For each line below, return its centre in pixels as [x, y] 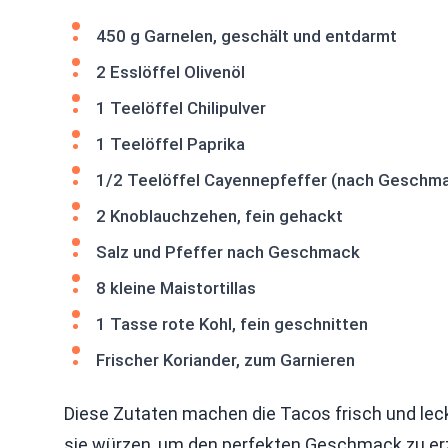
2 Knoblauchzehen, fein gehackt [219, 216]
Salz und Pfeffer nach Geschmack [228, 252]
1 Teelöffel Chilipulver [181, 108]
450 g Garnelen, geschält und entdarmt [246, 36]
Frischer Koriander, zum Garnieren [225, 360]
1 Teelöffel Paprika [170, 144]
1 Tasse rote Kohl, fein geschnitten [232, 324]
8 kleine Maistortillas [176, 288]
